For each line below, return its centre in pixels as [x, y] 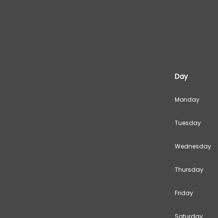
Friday [184, 193]
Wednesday [193, 146]
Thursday [189, 170]
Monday [187, 100]
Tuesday [188, 123]
